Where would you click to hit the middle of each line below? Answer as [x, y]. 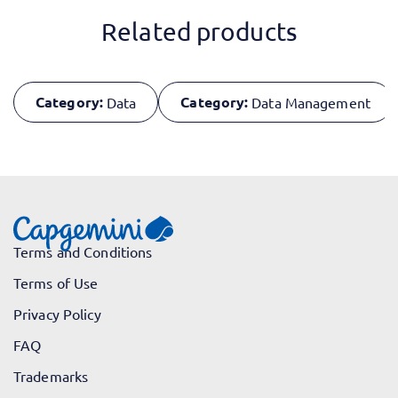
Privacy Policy [57, 314]
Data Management [311, 103]
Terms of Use [56, 283]
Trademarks [51, 376]
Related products [199, 32]
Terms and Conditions [83, 252]
